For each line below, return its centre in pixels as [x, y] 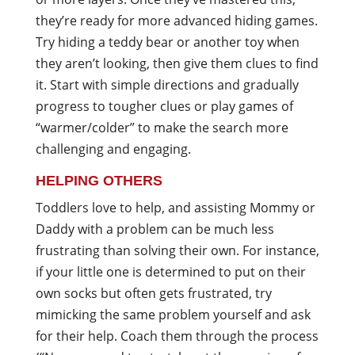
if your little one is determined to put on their [170, 272]
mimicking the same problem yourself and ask [173, 315]
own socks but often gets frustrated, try [153, 293]
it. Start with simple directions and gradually [167, 85]
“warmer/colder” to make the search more [162, 128]
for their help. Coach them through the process [177, 336]
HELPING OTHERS [99, 181]
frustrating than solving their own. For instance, [177, 250]
